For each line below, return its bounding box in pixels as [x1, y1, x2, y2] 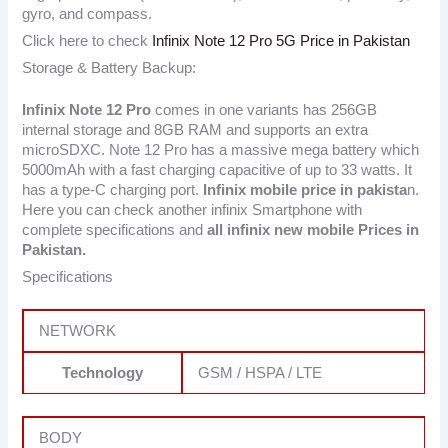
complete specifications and [22, 222, 208, 239]
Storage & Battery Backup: [22, 60, 197, 77]
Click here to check [22, 32, 149, 49]
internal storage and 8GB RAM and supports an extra [22, 122, 369, 139]
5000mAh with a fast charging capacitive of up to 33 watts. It [22, 162, 413, 179]
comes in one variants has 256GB [151, 102, 378, 119]
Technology [62, 365, 144, 382]
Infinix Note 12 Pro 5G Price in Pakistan [148, 32, 411, 49]
